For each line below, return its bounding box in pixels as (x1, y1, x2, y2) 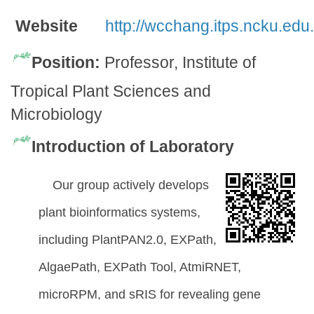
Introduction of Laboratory (32, 137, 234, 156)
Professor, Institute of (104, 53, 256, 72)
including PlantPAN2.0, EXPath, (39, 231, 217, 247)
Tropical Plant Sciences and (11, 82, 211, 101)
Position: (32, 53, 104, 72)
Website (15, 16, 78, 35)
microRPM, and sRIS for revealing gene (39, 286, 261, 301)
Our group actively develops (53, 177, 209, 192)
